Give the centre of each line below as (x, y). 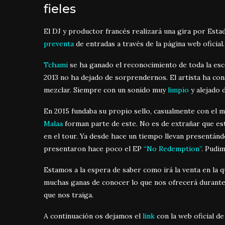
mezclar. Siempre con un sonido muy (106, 90)
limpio (178, 90)
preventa (59, 44)
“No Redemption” (173, 149)
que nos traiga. (69, 195)
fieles (60, 9)
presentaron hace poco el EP (94, 149)
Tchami (56, 65)
